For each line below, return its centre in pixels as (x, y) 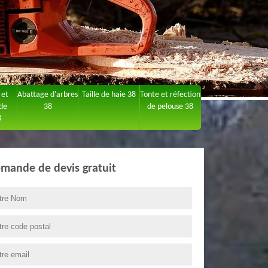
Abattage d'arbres (48, 95)
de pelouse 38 (170, 107)
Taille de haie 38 (109, 95)
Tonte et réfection (170, 95)
